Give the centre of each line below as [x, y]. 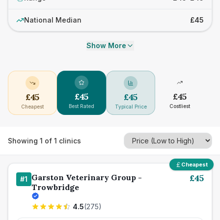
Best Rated [82, 106]
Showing [24, 140]
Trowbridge [55, 187]
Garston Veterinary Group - [87, 177]
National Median [53, 20]
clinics [69, 140]
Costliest [180, 106]
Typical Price [131, 107]
